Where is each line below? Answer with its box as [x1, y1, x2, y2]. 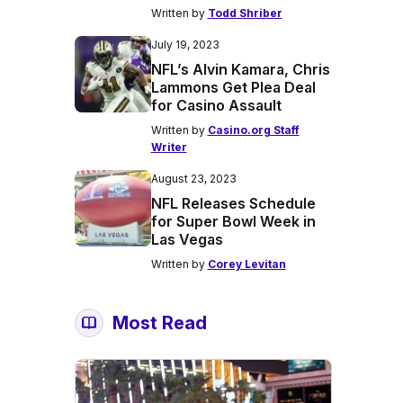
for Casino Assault [150, 96, 282, 114]
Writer [150, 140, 187, 154]
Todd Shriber [207, 6, 282, 20]
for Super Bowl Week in [150, 212, 316, 230]
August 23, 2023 [150, 172, 237, 185]
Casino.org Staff [207, 123, 300, 137]
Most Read [112, 312, 207, 334]
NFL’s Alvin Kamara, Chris [150, 60, 330, 78]
